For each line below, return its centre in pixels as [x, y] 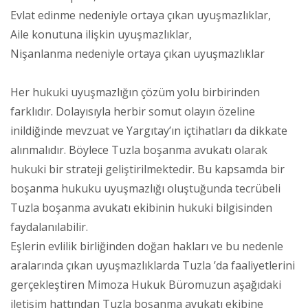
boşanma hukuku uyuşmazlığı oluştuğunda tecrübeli [145, 188]
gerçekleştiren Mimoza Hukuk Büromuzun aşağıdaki [146, 284]
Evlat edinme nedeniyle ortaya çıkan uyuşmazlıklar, [141, 15]
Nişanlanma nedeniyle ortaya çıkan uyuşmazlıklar [137, 53]
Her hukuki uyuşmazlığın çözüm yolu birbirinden [135, 92]
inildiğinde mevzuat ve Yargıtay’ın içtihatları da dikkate [149, 130]
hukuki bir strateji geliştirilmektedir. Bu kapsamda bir [147, 169]
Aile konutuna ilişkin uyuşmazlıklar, [101, 34]
